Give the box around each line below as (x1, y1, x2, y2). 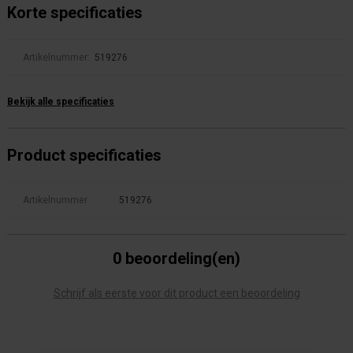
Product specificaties (7, 146, 162, 165)
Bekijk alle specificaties (7, 96, 114, 107)
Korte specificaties (7, 3, 143, 22)
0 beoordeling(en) (113, 249, 240, 268)
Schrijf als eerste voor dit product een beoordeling (53, 287, 300, 299)
